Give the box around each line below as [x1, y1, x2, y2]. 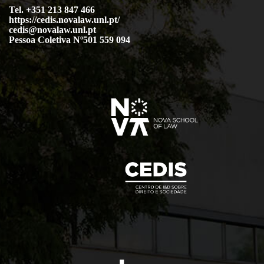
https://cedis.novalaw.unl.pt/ [9, 15, 120, 25]
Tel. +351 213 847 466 [9, 5, 95, 15]
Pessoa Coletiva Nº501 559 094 [9, 35, 130, 45]
